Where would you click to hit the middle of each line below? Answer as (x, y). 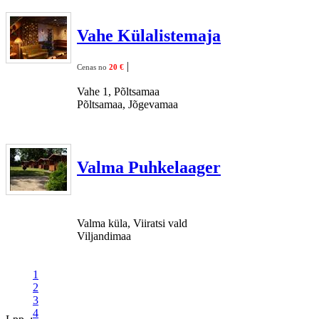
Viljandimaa (104, 236)
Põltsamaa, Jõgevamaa (127, 104)
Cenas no (93, 67)
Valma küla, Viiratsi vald (132, 223)
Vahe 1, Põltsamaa (118, 91)
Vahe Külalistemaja (149, 35)
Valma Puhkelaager (149, 167)
